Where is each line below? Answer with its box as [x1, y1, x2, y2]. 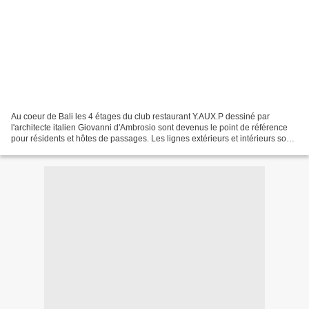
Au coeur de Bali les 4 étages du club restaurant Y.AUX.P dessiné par [11, 111, 270, 121]
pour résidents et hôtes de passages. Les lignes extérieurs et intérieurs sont [11, 133, 293, 143]
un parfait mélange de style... [11, 144, 119, 154]
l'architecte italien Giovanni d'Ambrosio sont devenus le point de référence [11, 122, 288, 132]
